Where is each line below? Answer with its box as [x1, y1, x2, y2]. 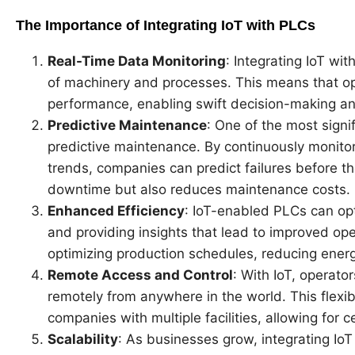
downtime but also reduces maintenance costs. [48, 181, 350, 198]
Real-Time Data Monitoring [48, 53, 226, 70]
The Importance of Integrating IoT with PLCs [16, 17, 315, 34]
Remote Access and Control [48, 267, 233, 284]
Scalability [48, 331, 118, 348]
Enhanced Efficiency [48, 203, 185, 219]
